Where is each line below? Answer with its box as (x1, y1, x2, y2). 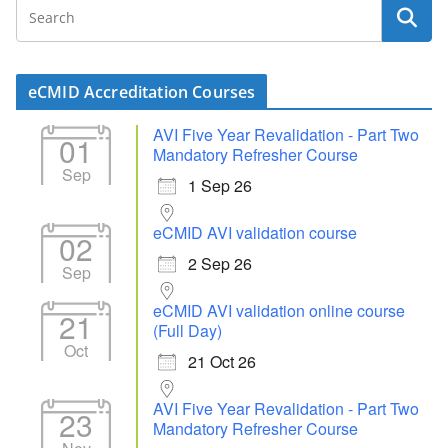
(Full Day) (153, 319, 222, 343)
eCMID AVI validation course (153, 221, 357, 245)
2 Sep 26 (188, 252, 252, 276)
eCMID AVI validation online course (153, 299, 405, 323)
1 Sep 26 (188, 174, 252, 198)
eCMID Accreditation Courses (28, 81, 256, 104)
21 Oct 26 (188, 350, 256, 374)
